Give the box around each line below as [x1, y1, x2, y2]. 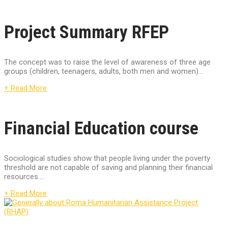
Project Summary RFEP [4, 22, 169, 43]
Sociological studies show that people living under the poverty [4, 154, 210, 163]
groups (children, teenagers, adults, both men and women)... [4, 67, 203, 76]
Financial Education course [4, 118, 198, 139]
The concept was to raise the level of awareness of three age [4, 58, 211, 67]
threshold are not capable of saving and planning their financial [4, 163, 213, 173]
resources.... [4, 172, 44, 182]
